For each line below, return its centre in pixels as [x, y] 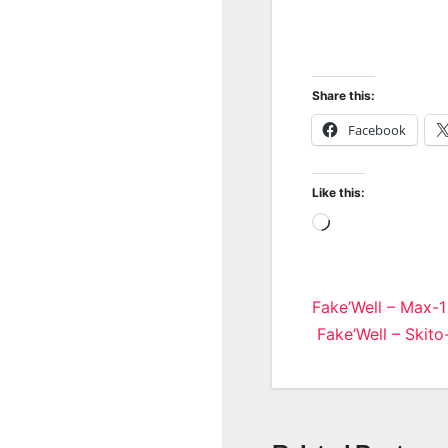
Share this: [343, 95]
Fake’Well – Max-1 [379, 306]
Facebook [377, 129]
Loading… [366, 223]
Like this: [338, 192]
